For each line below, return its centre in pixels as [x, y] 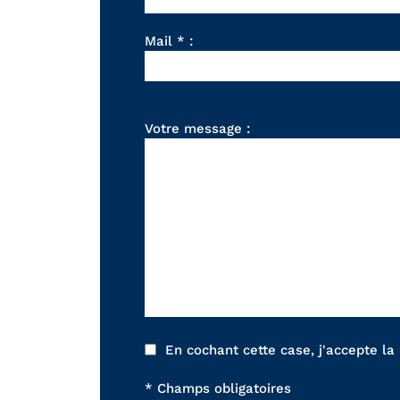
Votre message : [197, 128]
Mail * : [169, 41]
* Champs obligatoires [218, 389]
